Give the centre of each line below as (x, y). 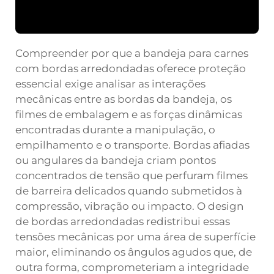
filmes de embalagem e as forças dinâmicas (129, 114)
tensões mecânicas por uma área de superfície (135, 237)
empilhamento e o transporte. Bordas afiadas (132, 145)
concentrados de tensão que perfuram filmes (131, 176)
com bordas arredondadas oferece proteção (131, 68)
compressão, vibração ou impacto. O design (129, 206)
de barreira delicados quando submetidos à (129, 191)
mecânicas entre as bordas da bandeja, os (124, 99)
